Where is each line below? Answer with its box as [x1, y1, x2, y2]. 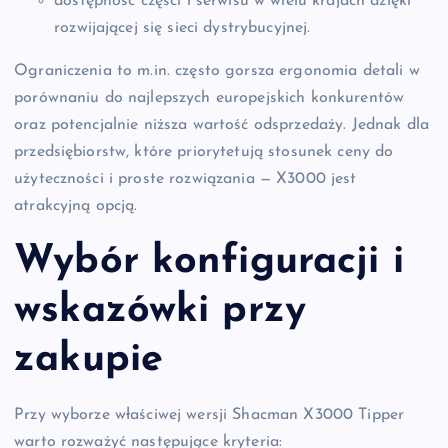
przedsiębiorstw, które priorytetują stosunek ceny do [14, 143, 394, 160]
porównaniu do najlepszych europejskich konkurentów [14, 89, 405, 106]
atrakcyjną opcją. [14, 197, 138, 214]
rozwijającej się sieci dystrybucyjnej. [54, 19, 311, 36]
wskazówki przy [14, 290, 307, 331]
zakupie [14, 339, 164, 380]
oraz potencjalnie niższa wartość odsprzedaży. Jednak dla [14, 116, 429, 133]
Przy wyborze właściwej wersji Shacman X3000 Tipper [14, 407, 405, 424]
